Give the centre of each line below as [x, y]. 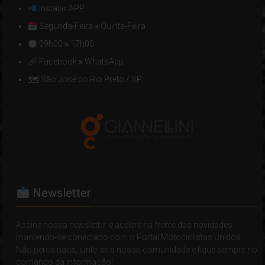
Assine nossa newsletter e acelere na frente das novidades [125, 225]
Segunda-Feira [66, 26]
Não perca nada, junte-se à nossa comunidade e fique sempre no [137, 250]
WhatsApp [104, 62]
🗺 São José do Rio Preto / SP [85, 80]
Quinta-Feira [122, 26]
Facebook [58, 62]
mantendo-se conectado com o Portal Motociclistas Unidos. [130, 237]
